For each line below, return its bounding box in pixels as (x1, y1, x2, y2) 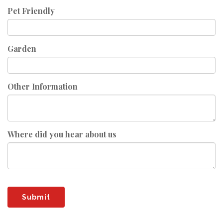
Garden (7, 43, 36, 54)
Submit (22, 193, 50, 201)
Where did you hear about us (7, 129, 116, 139)
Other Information (7, 81, 78, 92)
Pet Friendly (7, 5, 55, 16)
